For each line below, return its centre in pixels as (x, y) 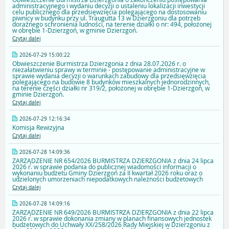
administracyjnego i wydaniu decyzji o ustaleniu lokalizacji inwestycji (109, 6)
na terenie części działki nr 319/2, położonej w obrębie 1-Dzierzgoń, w (111, 88)
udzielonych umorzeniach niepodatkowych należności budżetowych (108, 179)
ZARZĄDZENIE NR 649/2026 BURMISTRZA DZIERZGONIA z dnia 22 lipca (113, 212)
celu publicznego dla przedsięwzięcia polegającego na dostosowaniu (109, 12)
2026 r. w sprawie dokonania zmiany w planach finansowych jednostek (112, 219)
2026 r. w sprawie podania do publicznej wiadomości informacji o (104, 167)
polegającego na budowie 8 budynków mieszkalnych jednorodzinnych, (111, 82)
